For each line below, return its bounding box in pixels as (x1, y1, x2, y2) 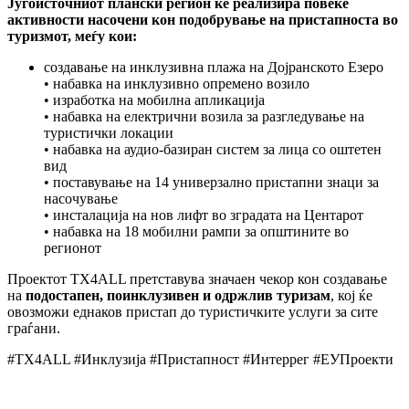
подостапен (26, 287, 100, 303)
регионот (44, 239, 101, 256)
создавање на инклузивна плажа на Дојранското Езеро (44, 58, 383, 75)
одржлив (215, 287, 273, 303)
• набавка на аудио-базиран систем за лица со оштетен (44, 141, 382, 157)
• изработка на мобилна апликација (44, 91, 265, 108)
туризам (277, 287, 330, 303)
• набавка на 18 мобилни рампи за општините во (44, 223, 349, 239)
